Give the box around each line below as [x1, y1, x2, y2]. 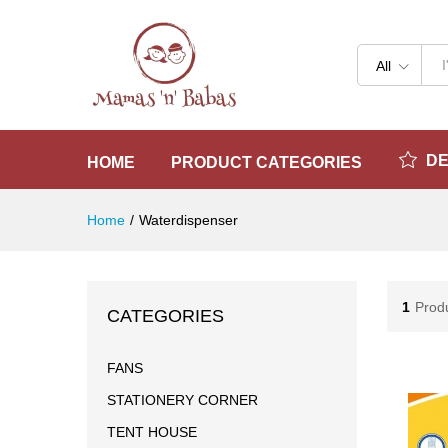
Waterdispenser [139, 212, 238, 228]
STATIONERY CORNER [107, 392, 258, 408]
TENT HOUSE [107, 424, 197, 440]
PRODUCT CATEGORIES [171, 154, 362, 171]
